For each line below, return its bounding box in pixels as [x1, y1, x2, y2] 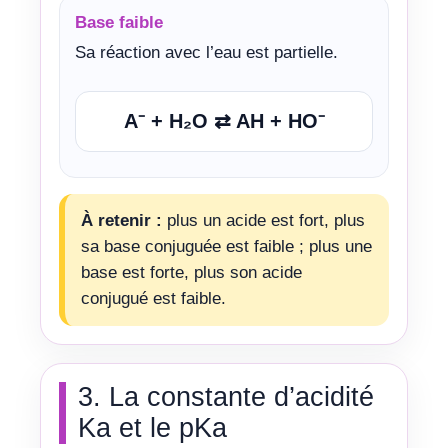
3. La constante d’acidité [78, 382, 374, 412]
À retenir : [81, 211, 162, 230]
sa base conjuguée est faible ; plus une [81, 237, 372, 256]
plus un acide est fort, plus [162, 211, 365, 230]
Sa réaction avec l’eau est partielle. [75, 42, 338, 62]
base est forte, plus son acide [81, 263, 302, 282]
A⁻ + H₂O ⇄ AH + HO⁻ [123, 110, 325, 132]
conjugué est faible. [81, 289, 226, 308]
